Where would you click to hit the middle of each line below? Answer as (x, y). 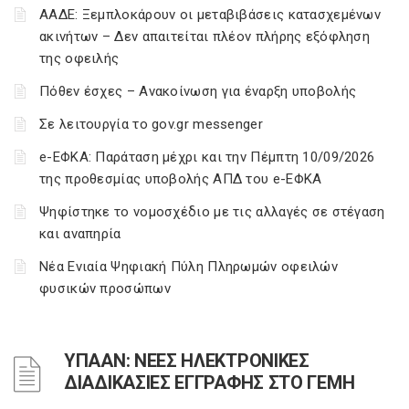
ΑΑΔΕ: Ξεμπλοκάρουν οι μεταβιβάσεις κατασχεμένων (210, 15)
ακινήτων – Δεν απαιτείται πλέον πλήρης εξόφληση (205, 37)
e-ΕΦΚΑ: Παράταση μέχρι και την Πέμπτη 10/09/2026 (207, 157)
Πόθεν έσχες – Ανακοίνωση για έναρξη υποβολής (198, 91)
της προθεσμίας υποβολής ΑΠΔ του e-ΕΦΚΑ (181, 179)
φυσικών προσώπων (105, 288)
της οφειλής (79, 58)
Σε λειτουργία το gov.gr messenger (151, 124)
